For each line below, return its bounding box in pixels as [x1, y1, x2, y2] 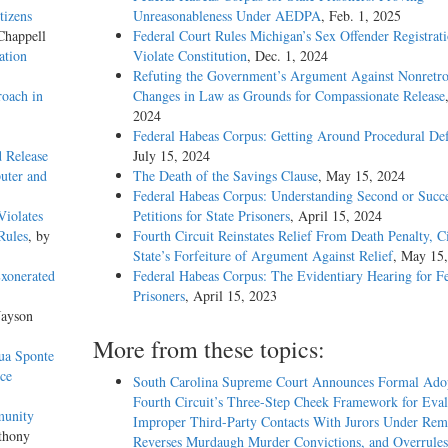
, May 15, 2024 [317, 166, 405, 186]
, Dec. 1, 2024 [246, 46, 328, 66]
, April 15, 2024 [289, 206, 382, 226]
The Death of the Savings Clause [132, 166, 318, 186]
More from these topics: [92, 333, 325, 366]
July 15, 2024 [132, 146, 210, 166]
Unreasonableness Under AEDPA [132, 6, 321, 26]
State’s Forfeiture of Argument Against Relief [132, 246, 393, 266]
